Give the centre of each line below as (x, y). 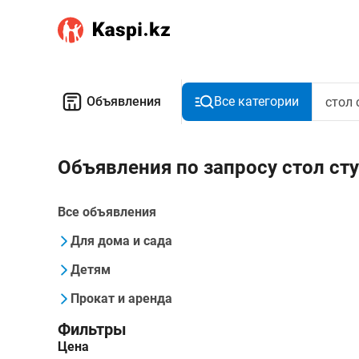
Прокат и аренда (121, 298)
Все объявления (107, 212)
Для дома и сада (121, 241)
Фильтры (92, 329)
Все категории (256, 101)
